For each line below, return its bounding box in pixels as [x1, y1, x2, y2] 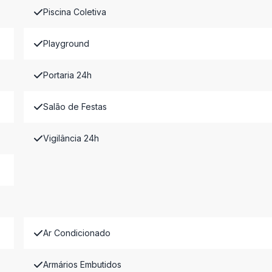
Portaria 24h [42, 70, 92, 80]
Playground [42, 38, 89, 49]
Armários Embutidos [42, 259, 121, 270]
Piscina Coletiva [42, 7, 106, 17]
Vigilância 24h [42, 133, 99, 143]
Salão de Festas [42, 101, 107, 112]
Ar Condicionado [42, 228, 110, 238]
